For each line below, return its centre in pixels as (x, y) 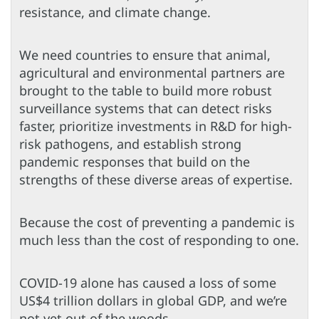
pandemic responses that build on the (135, 161)
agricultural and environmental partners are (152, 72)
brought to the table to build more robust (146, 90)
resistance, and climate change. (115, 12)
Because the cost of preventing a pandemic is (157, 222)
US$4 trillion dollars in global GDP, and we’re (153, 300)
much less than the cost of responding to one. (159, 240)
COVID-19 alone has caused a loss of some (148, 282)
